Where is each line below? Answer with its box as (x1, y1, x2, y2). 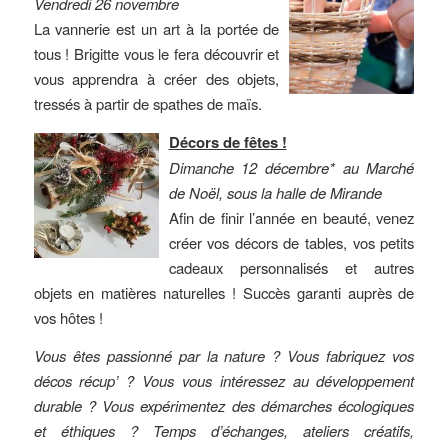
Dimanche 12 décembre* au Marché (168, 157, 415, 179)
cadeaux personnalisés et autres (168, 257, 415, 279)
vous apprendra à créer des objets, (33, 68, 280, 90)
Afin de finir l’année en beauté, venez (168, 207, 415, 229)
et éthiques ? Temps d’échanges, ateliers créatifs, (33, 419, 415, 441)
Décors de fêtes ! (168, 131, 287, 154)
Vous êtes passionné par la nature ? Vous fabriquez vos (33, 344, 415, 366)
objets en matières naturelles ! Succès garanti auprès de (33, 282, 415, 304)
